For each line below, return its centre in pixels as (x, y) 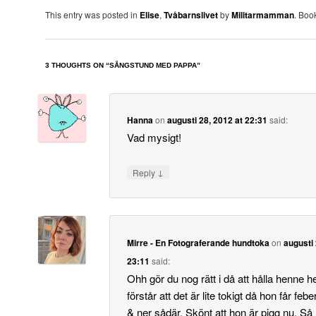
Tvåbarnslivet (191, 15)
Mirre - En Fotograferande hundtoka (199, 242)
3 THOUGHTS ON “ (77, 65)
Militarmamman (263, 15)
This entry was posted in (92, 15)
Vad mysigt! (154, 138)
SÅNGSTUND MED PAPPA (153, 65)
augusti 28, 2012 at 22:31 (218, 120)
